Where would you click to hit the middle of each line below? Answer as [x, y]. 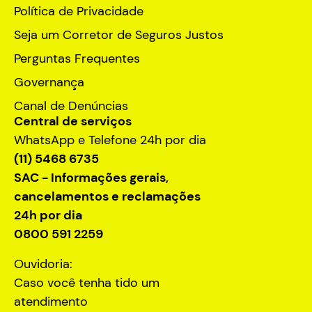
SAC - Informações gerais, [91, 177]
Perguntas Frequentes [77, 58]
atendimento [51, 301]
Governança [49, 82]
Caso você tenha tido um [87, 282]
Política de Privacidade [79, 11]
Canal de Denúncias [71, 106]
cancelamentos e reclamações [107, 196]
